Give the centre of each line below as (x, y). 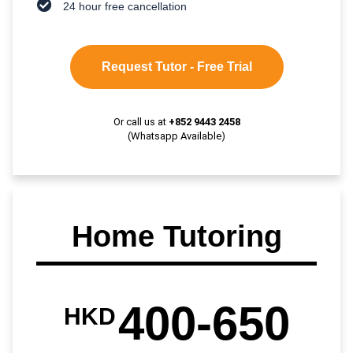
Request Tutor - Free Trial (176, 66)
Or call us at (141, 121)
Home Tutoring (176, 236)
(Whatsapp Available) (176, 136)
